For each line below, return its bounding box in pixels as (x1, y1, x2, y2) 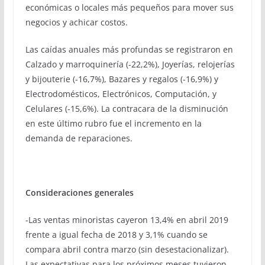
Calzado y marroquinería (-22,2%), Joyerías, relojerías (25, 58, 235, 70)
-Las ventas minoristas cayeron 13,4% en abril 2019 (25, 214, 228, 225)
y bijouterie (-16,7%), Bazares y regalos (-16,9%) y (25, 73, 218, 85)
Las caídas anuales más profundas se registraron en (25, 43, 233, 55)
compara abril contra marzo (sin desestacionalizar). (25, 243, 229, 255)
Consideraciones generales (25, 186, 134, 198)
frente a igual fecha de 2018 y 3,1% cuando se (25, 228, 208, 240)
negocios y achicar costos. (25, 16, 128, 28)
